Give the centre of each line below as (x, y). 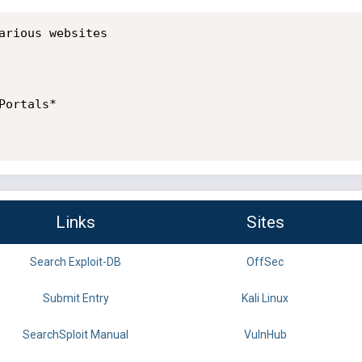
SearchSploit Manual (76, 335)
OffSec (265, 262)
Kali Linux (265, 299)
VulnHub (265, 335)
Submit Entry (76, 299)
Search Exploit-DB (76, 262)
